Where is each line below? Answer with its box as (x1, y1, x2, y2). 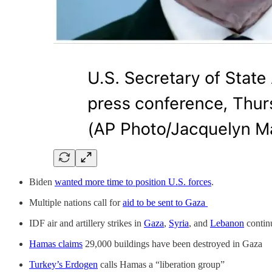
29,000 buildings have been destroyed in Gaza (83, 238, 262, 249)
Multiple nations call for (29, 197, 123, 208)
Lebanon (210, 217, 244, 228)
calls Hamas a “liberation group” (98, 259, 225, 270)
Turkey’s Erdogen (29, 259, 98, 270)
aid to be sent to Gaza (123, 197, 208, 208)
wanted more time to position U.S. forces (55, 176, 211, 187)
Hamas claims (29, 238, 83, 249)
